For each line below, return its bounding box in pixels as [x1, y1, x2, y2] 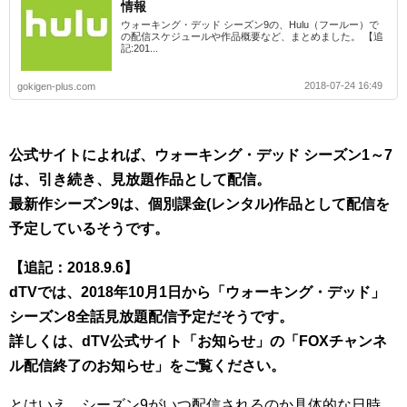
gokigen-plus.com [17, 80, 95, 92]
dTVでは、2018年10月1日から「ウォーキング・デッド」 [9, 283, 385, 300]
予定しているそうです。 [9, 220, 169, 236]
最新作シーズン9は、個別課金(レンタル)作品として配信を [9, 195, 390, 212]
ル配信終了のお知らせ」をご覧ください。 [9, 357, 285, 373]
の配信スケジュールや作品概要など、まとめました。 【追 [121, 30, 383, 42]
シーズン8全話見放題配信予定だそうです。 [9, 308, 293, 324]
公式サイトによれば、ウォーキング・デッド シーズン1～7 [9, 146, 392, 163]
